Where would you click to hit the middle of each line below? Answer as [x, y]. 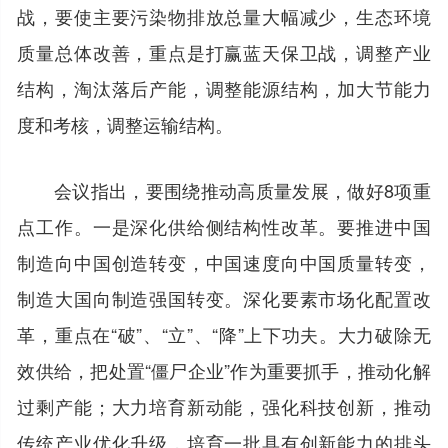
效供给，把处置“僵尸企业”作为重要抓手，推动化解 [224, 369]
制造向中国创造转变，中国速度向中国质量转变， [224, 261]
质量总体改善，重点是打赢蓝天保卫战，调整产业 [224, 51]
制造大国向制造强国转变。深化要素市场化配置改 [224, 297]
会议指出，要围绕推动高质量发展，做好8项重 [224, 189]
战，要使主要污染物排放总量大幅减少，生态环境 [224, 15]
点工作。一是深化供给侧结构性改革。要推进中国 [224, 225]
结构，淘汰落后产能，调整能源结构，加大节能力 [224, 87]
